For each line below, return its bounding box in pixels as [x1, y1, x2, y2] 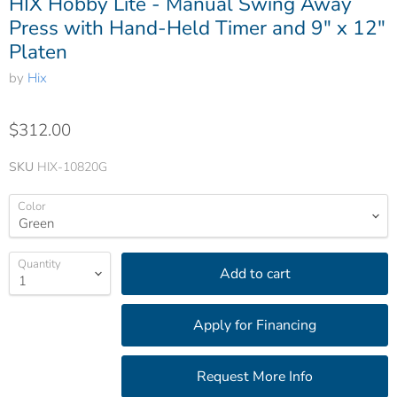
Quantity [18, 256, 61, 273]
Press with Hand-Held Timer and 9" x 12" [9, 14, 385, 43]
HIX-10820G [37, 159, 107, 176]
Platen [9, 38, 67, 66]
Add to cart [219, 263, 291, 284]
